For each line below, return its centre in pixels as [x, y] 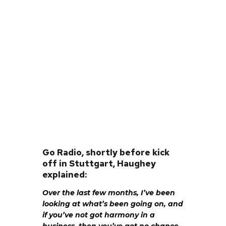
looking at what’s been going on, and [113, 204]
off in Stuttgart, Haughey [99, 164]
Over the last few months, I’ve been [109, 193]
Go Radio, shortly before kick [106, 153]
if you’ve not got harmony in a [99, 215]
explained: [65, 175]
